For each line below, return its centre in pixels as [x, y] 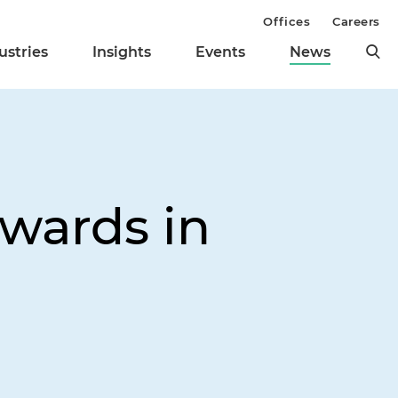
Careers [356, 21]
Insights [122, 52]
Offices [287, 21]
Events [220, 52]
